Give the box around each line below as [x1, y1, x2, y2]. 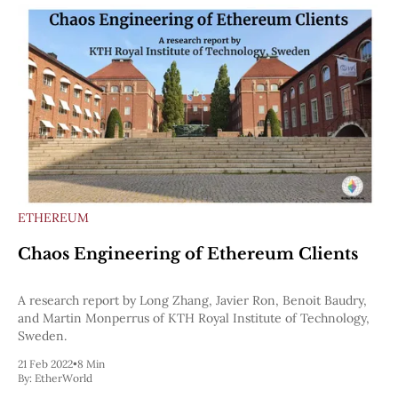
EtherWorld [35, 371, 92, 386]
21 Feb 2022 [18, 357, 73, 371]
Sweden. [18, 328, 67, 345]
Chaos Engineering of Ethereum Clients [18, 243, 358, 264]
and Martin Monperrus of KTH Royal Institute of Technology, [18, 310, 370, 327]
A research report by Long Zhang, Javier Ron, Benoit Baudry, [18, 292, 367, 309]
